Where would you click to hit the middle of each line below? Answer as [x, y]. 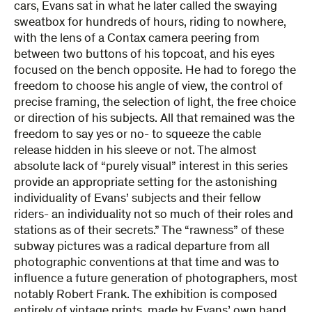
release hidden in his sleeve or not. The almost [135, 151]
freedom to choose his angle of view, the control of [148, 87]
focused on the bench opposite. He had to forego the [155, 71]
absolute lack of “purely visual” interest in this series [151, 167]
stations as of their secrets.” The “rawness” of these [149, 231]
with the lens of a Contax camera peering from [137, 39]
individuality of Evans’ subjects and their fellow [138, 199]
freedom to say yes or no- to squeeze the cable [138, 135]
